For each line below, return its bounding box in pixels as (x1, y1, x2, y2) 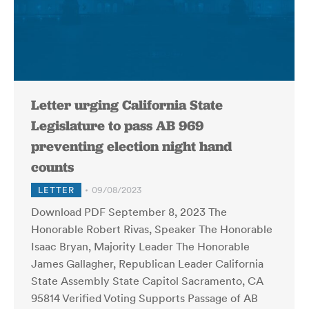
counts (31, 158, 74, 176)
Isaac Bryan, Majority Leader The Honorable (31, 239, 250, 253)
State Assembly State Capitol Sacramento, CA (31, 274, 263, 288)
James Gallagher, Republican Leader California (31, 257, 263, 270)
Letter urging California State (31, 96, 223, 114)
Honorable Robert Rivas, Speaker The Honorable (31, 222, 272, 236)
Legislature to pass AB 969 (31, 117, 203, 134)
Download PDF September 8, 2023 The (31, 205, 227, 219)
